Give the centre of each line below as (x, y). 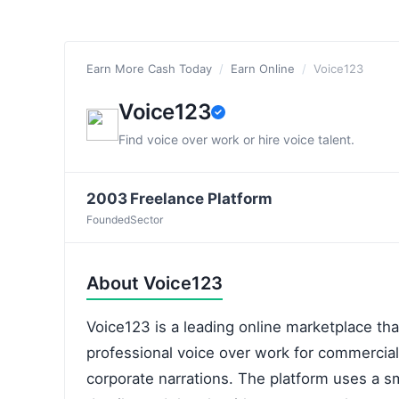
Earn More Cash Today (149, 69)
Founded (108, 220)
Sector (147, 220)
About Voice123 (155, 283)
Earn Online (263, 69)
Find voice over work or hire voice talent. (236, 139)
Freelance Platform (201, 199)
